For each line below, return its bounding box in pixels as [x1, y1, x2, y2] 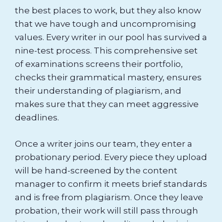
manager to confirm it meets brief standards [15, 178, 207, 189]
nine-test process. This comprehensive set [15, 46, 198, 56]
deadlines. [15, 112, 59, 123]
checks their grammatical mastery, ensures [15, 72, 202, 83]
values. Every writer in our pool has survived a [15, 32, 207, 43]
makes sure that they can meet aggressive [15, 99, 199, 110]
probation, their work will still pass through [15, 205, 198, 216]
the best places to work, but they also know [15, 5, 201, 16]
